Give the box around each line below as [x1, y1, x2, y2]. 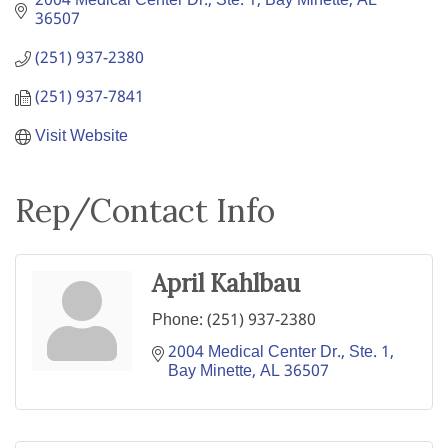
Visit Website [35, 123, 128, 151]
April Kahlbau [152, 268, 300, 300]
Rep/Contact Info [15, 190, 275, 232]
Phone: [152, 307, 203, 335]
